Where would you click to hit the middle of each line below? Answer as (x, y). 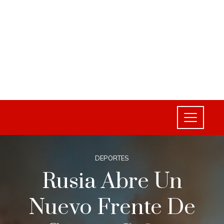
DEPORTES (112, 158)
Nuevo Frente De (112, 207)
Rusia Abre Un (112, 181)
